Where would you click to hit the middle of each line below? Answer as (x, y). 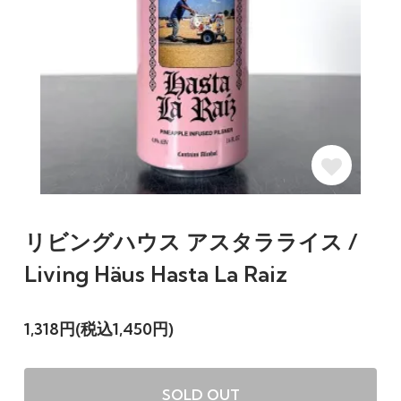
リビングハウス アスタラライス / (191, 242)
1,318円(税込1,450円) (98, 329)
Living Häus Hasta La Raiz (155, 274)
